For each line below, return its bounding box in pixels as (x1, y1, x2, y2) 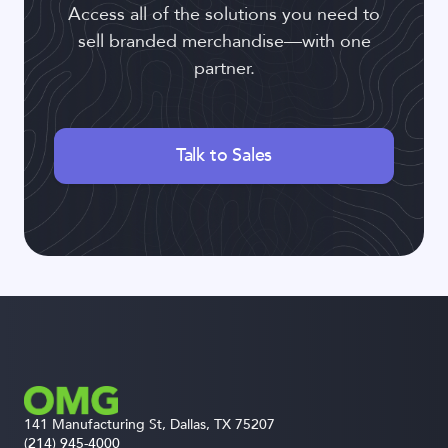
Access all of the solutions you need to (68, 2, 380, 27)
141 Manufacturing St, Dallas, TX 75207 (24, 415, 283, 435)
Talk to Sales (175, 143, 273, 168)
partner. (193, 56, 255, 81)
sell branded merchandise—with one (77, 29, 371, 54)
